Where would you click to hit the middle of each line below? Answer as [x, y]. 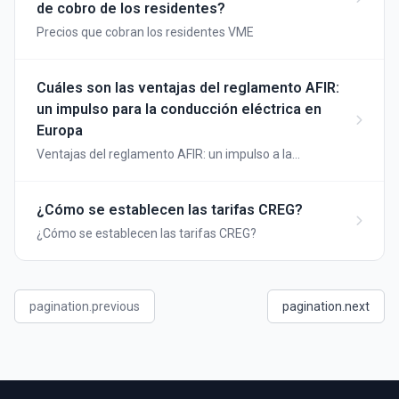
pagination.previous [85, 306]
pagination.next [326, 306]
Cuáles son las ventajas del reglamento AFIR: [188, 88]
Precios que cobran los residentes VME [145, 32]
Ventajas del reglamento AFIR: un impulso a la [164, 154]
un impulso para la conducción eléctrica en [179, 109]
